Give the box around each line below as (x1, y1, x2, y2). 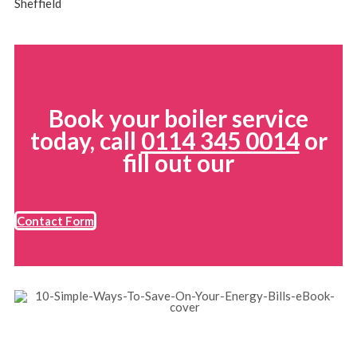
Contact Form (17, 213, 94, 228)
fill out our (123, 147, 234, 177)
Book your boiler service (49, 103, 308, 132)
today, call (29, 125, 141, 155)
